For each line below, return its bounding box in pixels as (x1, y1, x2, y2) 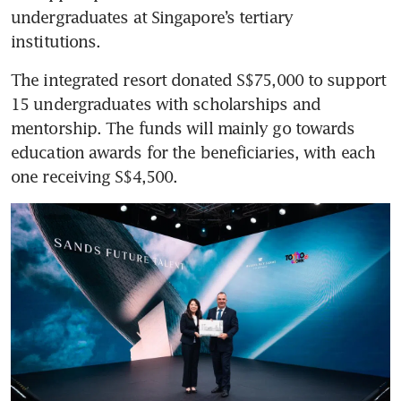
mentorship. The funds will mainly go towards (11, 118, 355, 139)
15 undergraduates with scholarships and (11, 94, 320, 115)
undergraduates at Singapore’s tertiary (11, 7, 293, 28)
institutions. (11, 31, 106, 52)
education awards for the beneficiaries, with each (11, 142, 375, 163)
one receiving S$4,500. (11, 166, 183, 187)
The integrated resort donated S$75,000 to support (11, 70, 386, 90)
